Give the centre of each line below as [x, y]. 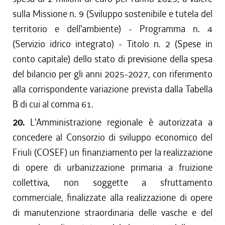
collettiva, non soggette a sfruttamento [113, 183]
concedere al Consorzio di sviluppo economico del [113, 137]
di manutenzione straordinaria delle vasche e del [113, 213]
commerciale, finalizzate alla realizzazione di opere [113, 198]
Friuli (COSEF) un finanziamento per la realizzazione [113, 152]
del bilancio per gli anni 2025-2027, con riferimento [113, 74]
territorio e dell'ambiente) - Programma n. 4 [113, 29]
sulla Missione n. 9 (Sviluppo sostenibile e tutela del [113, 14]
